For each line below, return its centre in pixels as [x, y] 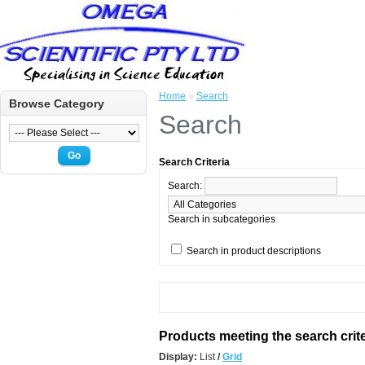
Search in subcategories [222, 219]
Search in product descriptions [254, 251]
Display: [178, 357]
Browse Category [57, 103]
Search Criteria [194, 162]
